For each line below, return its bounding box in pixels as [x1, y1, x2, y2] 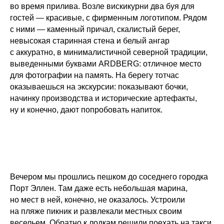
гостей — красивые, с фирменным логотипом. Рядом [10, 13, 207, 22]
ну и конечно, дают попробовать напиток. [10, 105, 162, 114]
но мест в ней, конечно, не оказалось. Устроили [10, 195, 185, 204]
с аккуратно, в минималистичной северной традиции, [10, 48, 207, 57]
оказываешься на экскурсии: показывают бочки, [10, 82, 188, 91]
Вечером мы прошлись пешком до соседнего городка [10, 172, 208, 181]
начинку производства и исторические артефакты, [10, 94, 197, 103]
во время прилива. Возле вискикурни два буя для [10, 2, 194, 11]
